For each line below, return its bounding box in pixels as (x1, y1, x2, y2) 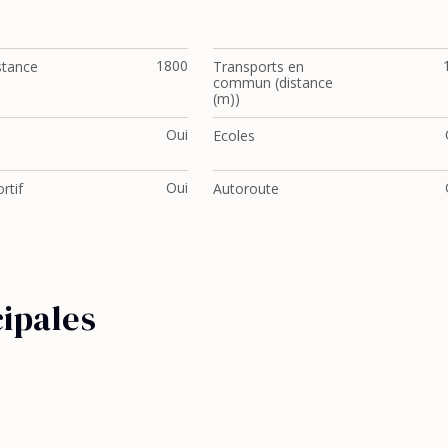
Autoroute (213, 178, 279, 198)
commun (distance (213, 72, 333, 92)
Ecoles (213, 125, 255, 145)
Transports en (213, 56, 304, 76)
